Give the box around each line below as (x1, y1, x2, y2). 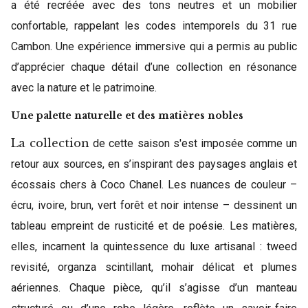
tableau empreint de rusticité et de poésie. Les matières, (11, 219, 297, 232)
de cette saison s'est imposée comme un (89, 137, 297, 150)
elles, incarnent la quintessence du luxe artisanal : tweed (11, 240, 297, 253)
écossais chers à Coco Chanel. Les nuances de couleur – (11, 178, 297, 191)
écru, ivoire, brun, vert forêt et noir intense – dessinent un (11, 199, 297, 212)
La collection (11, 136, 90, 150)
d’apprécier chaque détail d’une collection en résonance (11, 60, 297, 74)
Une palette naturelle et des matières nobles (11, 109, 243, 122)
